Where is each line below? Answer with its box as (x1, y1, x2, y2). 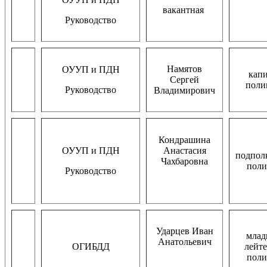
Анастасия (163, 145, 206, 156)
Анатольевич (157, 236, 212, 247)
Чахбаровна (161, 156, 208, 166)
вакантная (163, 4, 206, 15)
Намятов (167, 63, 202, 74)
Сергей (170, 74, 199, 85)
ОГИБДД (72, 241, 110, 252)
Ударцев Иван (156, 225, 213, 236)
